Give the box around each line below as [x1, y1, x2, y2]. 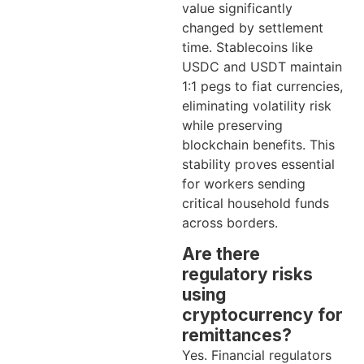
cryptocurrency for [182, 305, 343, 326]
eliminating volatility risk [182, 97, 331, 114]
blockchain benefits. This [182, 136, 335, 153]
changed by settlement [182, 19, 323, 36]
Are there [182, 244, 260, 265]
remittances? [182, 325, 292, 346]
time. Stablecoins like [182, 38, 313, 55]
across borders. [182, 214, 278, 231]
